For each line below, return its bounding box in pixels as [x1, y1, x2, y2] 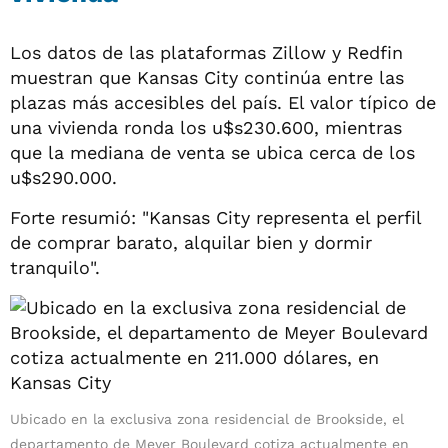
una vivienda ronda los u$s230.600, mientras [10, 116, 402, 138]
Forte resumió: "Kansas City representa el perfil [10, 206, 421, 228]
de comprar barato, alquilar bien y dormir [10, 231, 372, 253]
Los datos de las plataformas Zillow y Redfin [10, 41, 403, 63]
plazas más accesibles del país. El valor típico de [10, 91, 436, 113]
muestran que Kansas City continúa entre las [10, 66, 404, 88]
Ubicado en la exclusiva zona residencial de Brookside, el [10, 410, 404, 427]
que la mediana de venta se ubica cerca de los [10, 141, 415, 163]
